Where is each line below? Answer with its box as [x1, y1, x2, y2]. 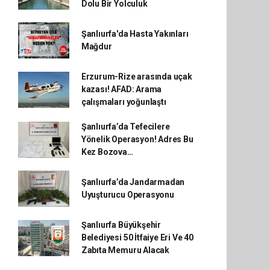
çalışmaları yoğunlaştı [81, 97, 166, 107]
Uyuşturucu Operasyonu [81, 190, 174, 199]
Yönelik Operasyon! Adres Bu [81, 134, 193, 144]
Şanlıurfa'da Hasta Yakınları [81, 29, 189, 39]
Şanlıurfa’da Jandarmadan [81, 177, 185, 187]
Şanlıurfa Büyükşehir [81, 220, 161, 230]
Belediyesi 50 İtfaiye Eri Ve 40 [81, 233, 193, 242]
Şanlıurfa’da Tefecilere [81, 122, 170, 131]
